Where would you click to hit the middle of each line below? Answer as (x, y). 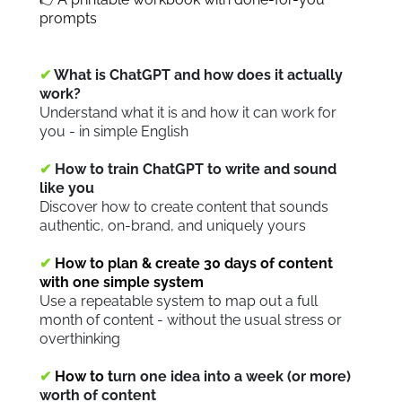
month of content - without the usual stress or (191, 320)
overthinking (80, 339)
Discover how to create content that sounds (184, 207)
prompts (68, 18)
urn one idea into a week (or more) (232, 376)
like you (67, 188)
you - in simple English (114, 131)
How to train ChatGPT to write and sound (196, 169)
